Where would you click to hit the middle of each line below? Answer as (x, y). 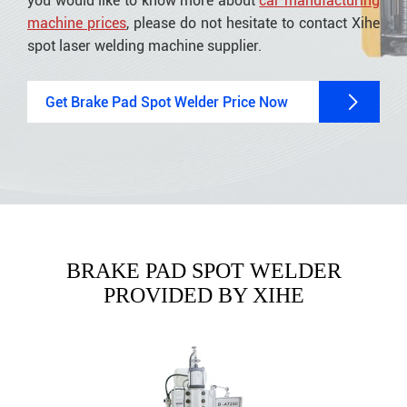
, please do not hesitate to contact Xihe (253, 23)
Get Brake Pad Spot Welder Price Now (167, 102)
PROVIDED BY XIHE (203, 295)
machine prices (77, 23)
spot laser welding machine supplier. (144, 46)
